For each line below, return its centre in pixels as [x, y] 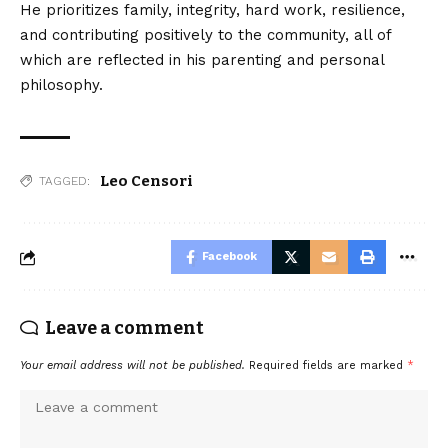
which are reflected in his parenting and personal [202, 60]
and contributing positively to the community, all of [205, 35]
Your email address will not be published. [132, 366]
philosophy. [61, 85]
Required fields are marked [328, 366]
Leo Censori [146, 181]
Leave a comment [124, 328]
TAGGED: [64, 181]
